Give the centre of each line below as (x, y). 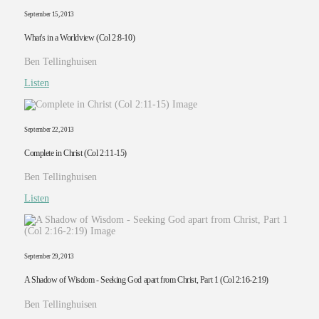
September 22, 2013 (49, 130)
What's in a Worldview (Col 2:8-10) (79, 38)
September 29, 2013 (49, 257)
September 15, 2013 (49, 15)
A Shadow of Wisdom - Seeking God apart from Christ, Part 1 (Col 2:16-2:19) (146, 281)
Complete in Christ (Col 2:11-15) (75, 154)
